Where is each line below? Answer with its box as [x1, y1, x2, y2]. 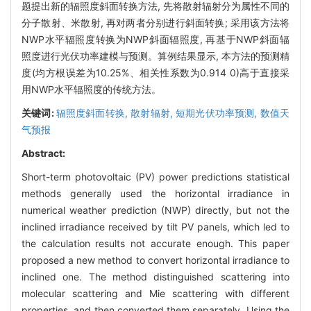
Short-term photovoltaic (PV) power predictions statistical [22, 170, 289, 183]
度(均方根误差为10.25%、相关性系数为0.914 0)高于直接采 [22, 66, 289, 78]
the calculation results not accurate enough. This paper [22, 237, 289, 249]
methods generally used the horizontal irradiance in [22, 187, 289, 199]
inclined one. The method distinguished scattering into [22, 270, 289, 283]
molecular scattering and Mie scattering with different [22, 287, 289, 299]
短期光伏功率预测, [176, 106, 260, 119]
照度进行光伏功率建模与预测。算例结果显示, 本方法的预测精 [22, 49, 289, 62]
